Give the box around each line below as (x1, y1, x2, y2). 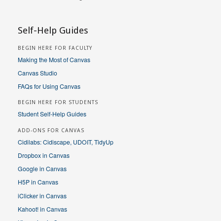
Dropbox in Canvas (18, 151, 70, 160)
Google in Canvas (18, 164, 67, 173)
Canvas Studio (18, 68, 57, 77)
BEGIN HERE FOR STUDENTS (18, 99, 98, 106)
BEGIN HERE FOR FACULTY (18, 44, 92, 51)
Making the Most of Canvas (18, 55, 90, 64)
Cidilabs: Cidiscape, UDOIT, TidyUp (18, 137, 113, 146)
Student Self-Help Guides (18, 110, 86, 118)
